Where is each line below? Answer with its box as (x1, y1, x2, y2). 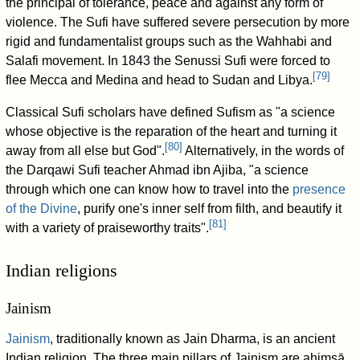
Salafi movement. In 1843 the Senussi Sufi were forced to (6, 54, 331, 68)
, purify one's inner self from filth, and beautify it (77, 202, 342, 216)
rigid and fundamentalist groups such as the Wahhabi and (6, 35, 333, 49)
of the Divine (6, 202, 78, 216)
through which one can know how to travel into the (6, 182, 293, 197)
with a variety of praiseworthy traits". (6, 221, 210, 235)
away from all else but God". (6, 144, 166, 158)
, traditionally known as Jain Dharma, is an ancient (50, 332, 336, 346)
